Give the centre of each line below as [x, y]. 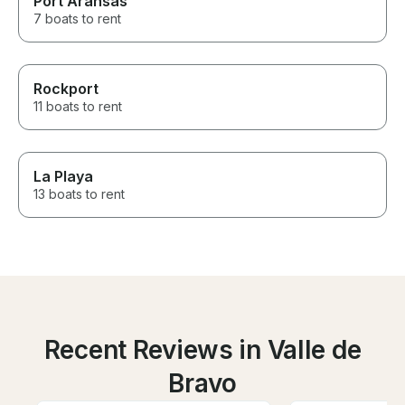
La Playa [63, 177]
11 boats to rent [78, 107]
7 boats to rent [77, 19]
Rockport [66, 89]
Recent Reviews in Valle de [202, 350]
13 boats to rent [79, 194]
